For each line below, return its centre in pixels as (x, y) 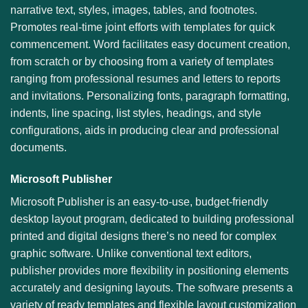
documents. (38, 148)
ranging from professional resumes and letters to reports (145, 79)
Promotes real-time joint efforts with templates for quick (143, 27)
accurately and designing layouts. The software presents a (152, 287)
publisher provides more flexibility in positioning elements (150, 270)
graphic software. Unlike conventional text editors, (131, 253)
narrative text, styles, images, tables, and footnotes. (134, 10)
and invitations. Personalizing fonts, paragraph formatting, (150, 96)
